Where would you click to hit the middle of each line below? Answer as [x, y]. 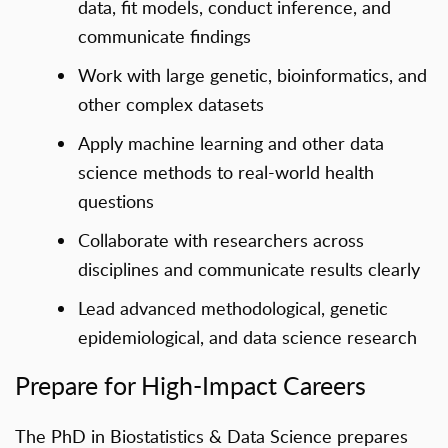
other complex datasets [171, 103]
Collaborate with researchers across [221, 239]
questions [116, 200]
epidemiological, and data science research [248, 336]
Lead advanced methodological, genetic [233, 307]
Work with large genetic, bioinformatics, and [253, 74]
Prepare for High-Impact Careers [190, 385]
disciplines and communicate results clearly [249, 268]
